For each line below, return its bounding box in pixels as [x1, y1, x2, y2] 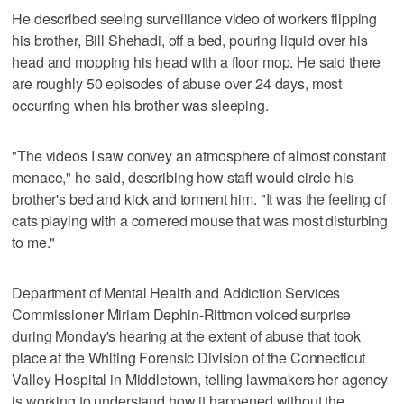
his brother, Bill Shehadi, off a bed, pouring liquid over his [12, 29, 368, 50]
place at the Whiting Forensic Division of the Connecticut [12, 346, 366, 368]
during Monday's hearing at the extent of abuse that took [12, 325, 361, 346]
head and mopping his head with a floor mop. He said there [12, 50, 381, 72]
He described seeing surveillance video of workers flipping [12, 7, 378, 29]
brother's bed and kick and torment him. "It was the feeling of [12, 188, 386, 209]
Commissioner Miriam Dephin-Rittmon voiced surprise [12, 303, 352, 325]
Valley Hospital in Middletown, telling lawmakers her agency [12, 368, 389, 390]
